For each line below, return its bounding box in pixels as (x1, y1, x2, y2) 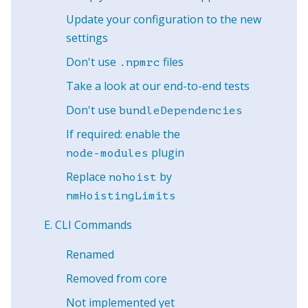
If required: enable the (66, 126, 180, 142)
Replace (66, 169, 109, 184)
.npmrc (119, 56, 160, 69)
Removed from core (66, 271, 167, 286)
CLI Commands (55, 217, 132, 232)
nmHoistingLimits (66, 190, 176, 202)
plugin (148, 145, 184, 160)
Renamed (66, 247, 114, 262)
